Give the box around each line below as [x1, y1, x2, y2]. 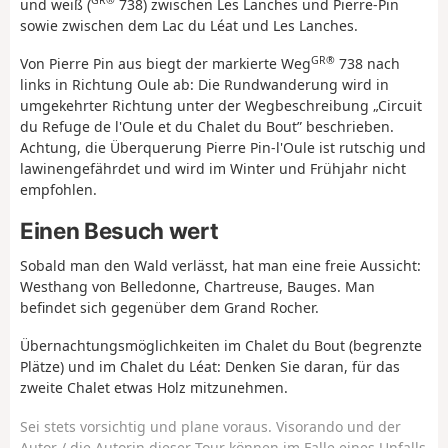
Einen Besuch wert [20, 216, 219, 244]
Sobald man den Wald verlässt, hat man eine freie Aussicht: [20, 255, 421, 275]
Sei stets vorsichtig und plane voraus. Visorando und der [20, 416, 401, 436]
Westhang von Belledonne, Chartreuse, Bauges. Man [20, 276, 375, 296]
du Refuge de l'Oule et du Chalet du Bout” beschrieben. [20, 117, 394, 137]
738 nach [335, 54, 400, 74]
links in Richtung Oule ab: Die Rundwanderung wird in [20, 75, 389, 95]
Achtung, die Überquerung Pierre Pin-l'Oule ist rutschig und [20, 138, 426, 158]
